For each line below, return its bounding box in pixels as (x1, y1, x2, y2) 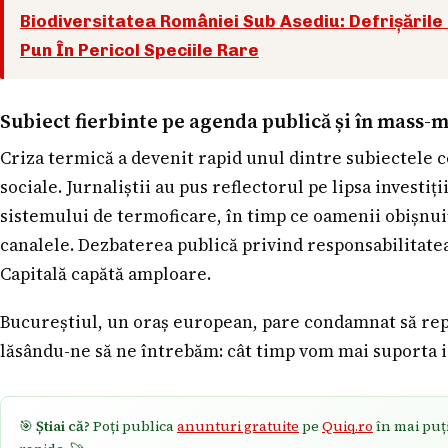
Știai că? (36, 416, 90, 437)
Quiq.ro (322, 416, 373, 437)
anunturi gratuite (177, 416, 299, 437)
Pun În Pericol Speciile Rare (20, 39, 259, 60)
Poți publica (90, 416, 177, 437)
